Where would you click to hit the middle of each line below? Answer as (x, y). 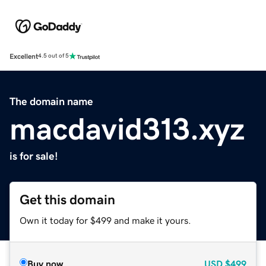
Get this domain (67, 199)
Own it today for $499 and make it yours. (105, 220)
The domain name (51, 101)
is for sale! (34, 156)
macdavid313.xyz (127, 129)
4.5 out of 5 (53, 56)
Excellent (24, 56)
